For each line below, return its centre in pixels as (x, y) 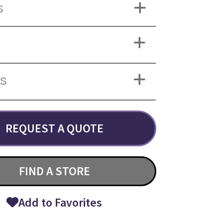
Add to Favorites (60, 202)
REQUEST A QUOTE (54, 128)
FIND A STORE (54, 171)
